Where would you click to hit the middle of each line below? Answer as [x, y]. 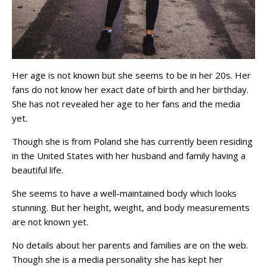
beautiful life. [38, 170]
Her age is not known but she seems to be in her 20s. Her [131, 75]
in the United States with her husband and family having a [129, 156]
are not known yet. [50, 222]
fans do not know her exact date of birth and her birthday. [130, 90]
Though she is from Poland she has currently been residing [132, 142]
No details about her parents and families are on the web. [130, 245]
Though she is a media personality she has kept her [117, 260]
